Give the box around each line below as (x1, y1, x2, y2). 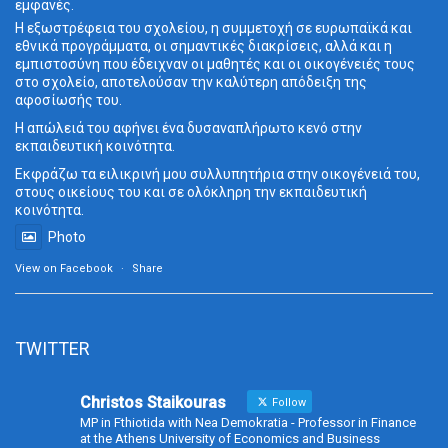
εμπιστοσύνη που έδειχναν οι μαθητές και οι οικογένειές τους (15, 56, 415, 73)
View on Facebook (15, 262, 113, 276)
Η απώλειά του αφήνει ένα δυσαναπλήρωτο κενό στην (15, 120, 362, 137)
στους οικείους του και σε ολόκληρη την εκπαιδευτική (15, 184, 367, 201)
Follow (269, 396, 306, 410)
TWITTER (15, 338, 90, 360)
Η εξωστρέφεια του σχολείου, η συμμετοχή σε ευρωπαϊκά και (15, 20, 412, 37)
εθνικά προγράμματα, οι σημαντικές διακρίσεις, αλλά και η (15, 38, 392, 55)
